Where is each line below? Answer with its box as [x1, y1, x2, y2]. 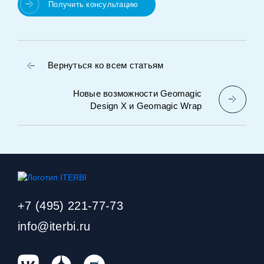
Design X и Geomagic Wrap [90, 100, 202, 111]
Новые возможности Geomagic [72, 88, 202, 98]
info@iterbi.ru [18, 220, 91, 233]
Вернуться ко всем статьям [48, 60, 164, 70]
